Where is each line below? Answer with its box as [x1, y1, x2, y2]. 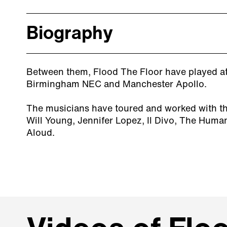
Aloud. [26, 129, 55, 138]
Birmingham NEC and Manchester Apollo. [26, 80, 209, 90]
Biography [26, 25, 113, 44]
